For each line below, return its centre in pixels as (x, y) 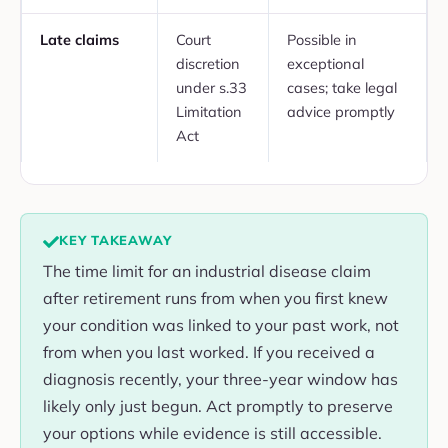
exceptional (325, 63)
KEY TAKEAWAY (115, 239)
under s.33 (211, 87)
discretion (208, 63)
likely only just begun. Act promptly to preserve (218, 405)
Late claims (79, 39)
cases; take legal (342, 87)
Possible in (322, 39)
